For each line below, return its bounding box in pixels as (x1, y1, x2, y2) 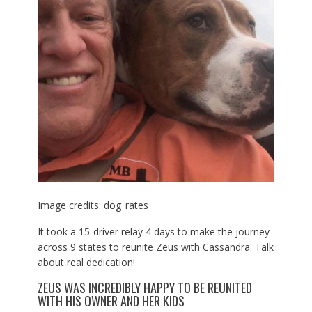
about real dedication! (37, 256, 135, 270)
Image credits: (37, 198, 104, 212)
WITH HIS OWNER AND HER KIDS (37, 292, 185, 311)
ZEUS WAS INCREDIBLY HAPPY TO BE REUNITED (37, 279, 252, 297)
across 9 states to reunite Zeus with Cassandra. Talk (37, 240, 274, 254)
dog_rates (103, 198, 148, 212)
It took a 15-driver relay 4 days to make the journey (37, 225, 270, 239)
